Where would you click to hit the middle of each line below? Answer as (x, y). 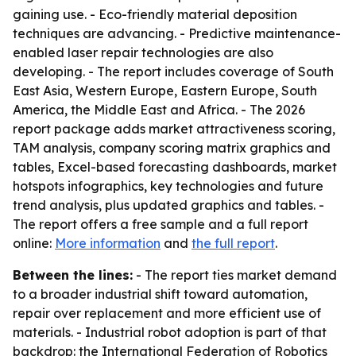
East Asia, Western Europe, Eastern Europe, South (165, 91)
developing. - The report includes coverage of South (173, 72)
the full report (233, 243)
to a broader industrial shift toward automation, (160, 294)
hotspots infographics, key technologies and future (168, 186)
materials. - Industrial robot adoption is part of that (170, 332)
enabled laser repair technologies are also (143, 52)
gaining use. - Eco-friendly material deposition (155, 14)
